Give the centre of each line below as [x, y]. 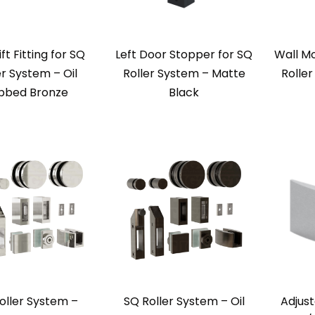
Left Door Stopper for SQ [184, 54]
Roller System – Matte [184, 73]
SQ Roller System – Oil [184, 301]
